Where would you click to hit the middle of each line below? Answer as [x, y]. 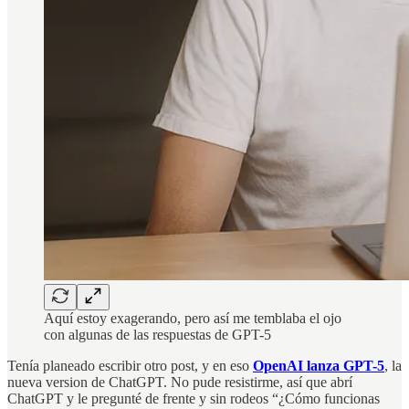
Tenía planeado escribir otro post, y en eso [130, 365]
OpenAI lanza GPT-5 [319, 365]
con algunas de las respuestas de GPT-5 [157, 334]
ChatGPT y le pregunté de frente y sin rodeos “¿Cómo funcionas [194, 398]
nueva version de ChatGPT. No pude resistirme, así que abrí [180, 382]
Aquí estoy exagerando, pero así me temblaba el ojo [193, 318]
